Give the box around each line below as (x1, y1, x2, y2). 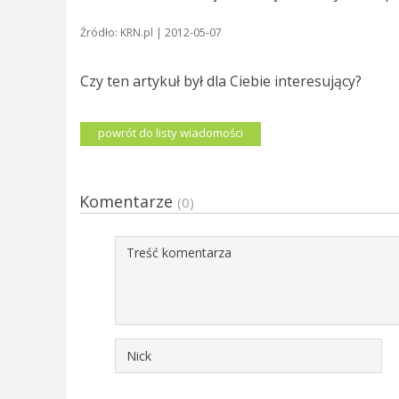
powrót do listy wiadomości (97, 125, 243, 142)
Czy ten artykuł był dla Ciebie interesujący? (79, 71, 362, 92)
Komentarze (78, 191, 177, 213)
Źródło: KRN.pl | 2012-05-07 (79, 25, 222, 41)
